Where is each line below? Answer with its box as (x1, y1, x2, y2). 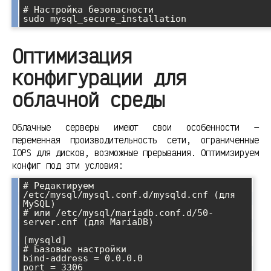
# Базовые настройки (23, 244, 126, 255)
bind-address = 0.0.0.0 (23, 253, 143, 264)
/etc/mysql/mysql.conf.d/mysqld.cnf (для (23, 189, 235, 201)
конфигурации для (12, 65, 186, 90)
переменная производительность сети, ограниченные (12, 134, 259, 146)
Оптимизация (12, 43, 132, 68)
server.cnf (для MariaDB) (23, 217, 154, 228)
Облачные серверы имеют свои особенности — (12, 122, 259, 134)
